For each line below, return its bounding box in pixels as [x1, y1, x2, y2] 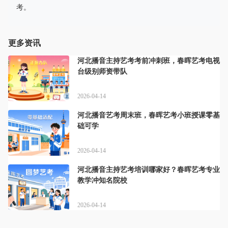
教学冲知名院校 [77, 177, 127, 184]
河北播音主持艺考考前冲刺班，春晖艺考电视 [77, 57, 220, 65]
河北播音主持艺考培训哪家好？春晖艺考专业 [77, 166, 220, 174]
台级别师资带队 [77, 68, 127, 75]
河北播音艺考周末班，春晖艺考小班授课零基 [77, 111, 220, 119]
